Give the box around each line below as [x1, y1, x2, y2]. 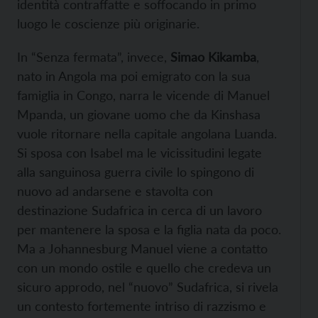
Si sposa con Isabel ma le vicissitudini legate [17, 145, 262, 160]
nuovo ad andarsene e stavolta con [17, 183, 213, 199]
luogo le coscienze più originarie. [17, 16, 199, 31]
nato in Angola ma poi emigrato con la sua [17, 68, 251, 84]
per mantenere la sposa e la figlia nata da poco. [17, 221, 281, 237]
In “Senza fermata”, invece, [17, 49, 170, 65]
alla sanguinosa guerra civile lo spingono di [17, 164, 254, 180]
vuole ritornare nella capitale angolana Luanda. [17, 126, 277, 141]
